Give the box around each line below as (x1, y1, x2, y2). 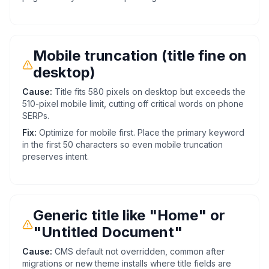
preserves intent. (22, 151, 89, 162)
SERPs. (22, 110, 49, 121)
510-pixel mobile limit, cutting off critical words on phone (22, 98, 244, 109)
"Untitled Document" (33, 223, 183, 241)
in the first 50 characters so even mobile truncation (22, 139, 223, 150)
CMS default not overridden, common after (55, 246, 225, 256)
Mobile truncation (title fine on (33, 47, 247, 64)
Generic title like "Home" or (33, 207, 225, 224)
